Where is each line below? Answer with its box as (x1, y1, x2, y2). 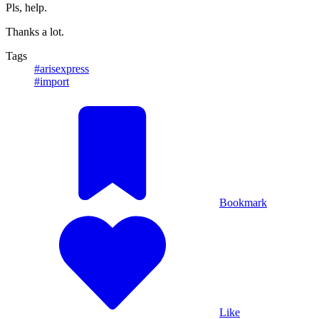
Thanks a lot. (6, 25, 64, 38)
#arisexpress (34, 62, 89, 75)
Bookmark (219, 196, 267, 209)
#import (34, 75, 69, 88)
